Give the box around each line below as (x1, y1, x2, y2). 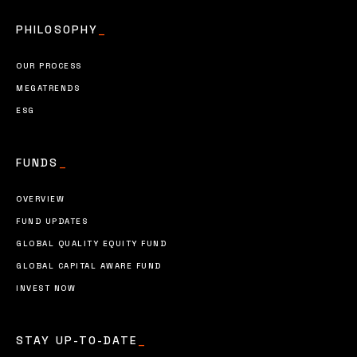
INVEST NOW (16, 283, 76, 294)
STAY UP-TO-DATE (16, 333, 138, 348)
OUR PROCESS (16, 61, 82, 72)
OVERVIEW (16, 194, 65, 205)
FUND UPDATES (16, 216, 88, 227)
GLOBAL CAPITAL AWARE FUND (16, 261, 162, 272)
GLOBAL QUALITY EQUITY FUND (16, 238, 167, 249)
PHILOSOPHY (16, 22, 98, 37)
